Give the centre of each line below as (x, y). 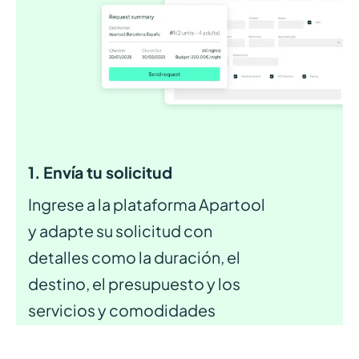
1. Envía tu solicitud (101, 173)
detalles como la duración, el (135, 258)
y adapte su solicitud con (121, 231)
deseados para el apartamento (143, 337)
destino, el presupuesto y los (135, 284)
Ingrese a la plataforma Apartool (147, 205)
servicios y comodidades (122, 311)
